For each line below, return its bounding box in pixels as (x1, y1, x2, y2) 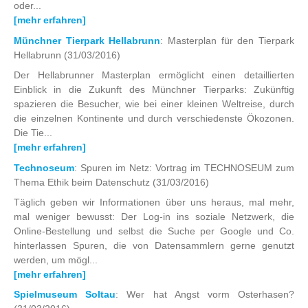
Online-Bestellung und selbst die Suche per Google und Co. (14, 225, 294, 236)
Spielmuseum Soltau (14, 289, 116, 300)
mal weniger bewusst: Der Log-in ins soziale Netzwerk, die (14, 210, 294, 222)
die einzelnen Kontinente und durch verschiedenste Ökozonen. (14, 113, 294, 124)
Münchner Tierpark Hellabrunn (14, 34, 161, 46)
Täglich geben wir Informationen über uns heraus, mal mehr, (14, 196, 294, 208)
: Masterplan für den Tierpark (160, 34, 295, 46)
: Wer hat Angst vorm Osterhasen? (115, 289, 295, 300)
